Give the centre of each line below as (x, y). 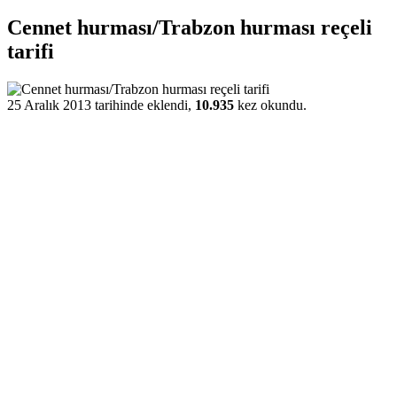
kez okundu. (270, 105)
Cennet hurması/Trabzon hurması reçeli (190, 27)
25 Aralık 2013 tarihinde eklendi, (101, 105)
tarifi (31, 51)
